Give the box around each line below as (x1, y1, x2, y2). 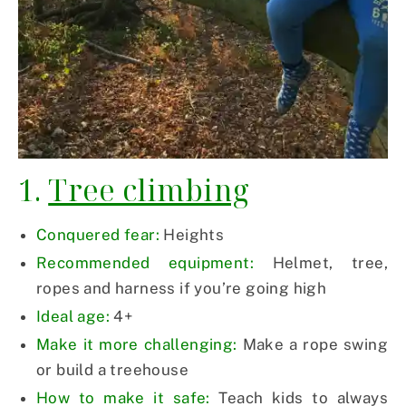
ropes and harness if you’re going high (36, 279, 327, 298)
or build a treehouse (36, 361, 188, 380)
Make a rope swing (237, 335, 389, 354)
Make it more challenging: (36, 335, 237, 354)
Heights (159, 226, 225, 245)
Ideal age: (36, 307, 111, 326)
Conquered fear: (36, 226, 159, 245)
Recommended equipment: (36, 254, 254, 273)
